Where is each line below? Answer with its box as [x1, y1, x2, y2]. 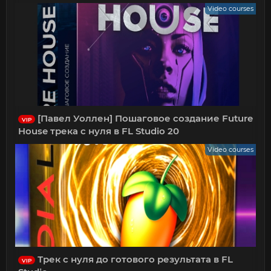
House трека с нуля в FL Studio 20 [18, 125, 180, 137]
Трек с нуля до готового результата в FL [35, 253, 233, 266]
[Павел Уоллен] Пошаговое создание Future [35, 113, 253, 125]
